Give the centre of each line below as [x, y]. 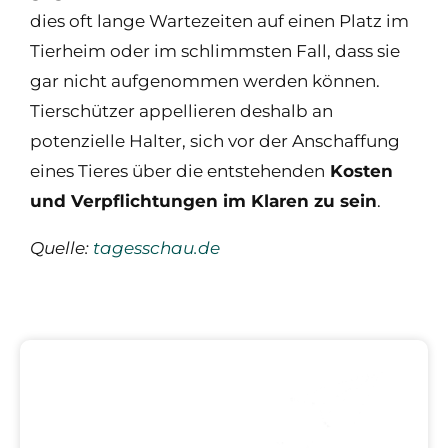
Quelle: [61, 248]
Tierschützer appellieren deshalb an [181, 111]
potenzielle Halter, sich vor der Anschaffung [215, 141]
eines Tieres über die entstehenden [177, 171]
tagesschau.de [156, 248]
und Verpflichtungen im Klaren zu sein [203, 201]
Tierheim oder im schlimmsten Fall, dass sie [215, 51]
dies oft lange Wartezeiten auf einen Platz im [219, 21]
